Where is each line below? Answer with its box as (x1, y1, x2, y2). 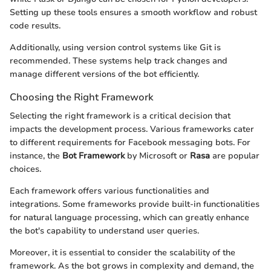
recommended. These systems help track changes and (10, 55, 227, 67)
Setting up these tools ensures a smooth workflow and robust (10, 7, 257, 18)
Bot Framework (62, 150, 125, 162)
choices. (10, 163, 41, 175)
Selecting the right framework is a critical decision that (10, 110, 230, 122)
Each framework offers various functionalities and (10, 185, 209, 197)
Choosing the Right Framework (10, 90, 154, 104)
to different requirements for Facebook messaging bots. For (10, 137, 250, 149)
